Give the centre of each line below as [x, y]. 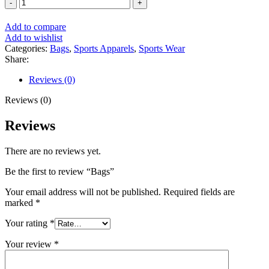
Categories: [26, 48]
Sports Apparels [104, 48]
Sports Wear [162, 48]
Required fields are [199, 192]
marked [20, 202]
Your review [29, 244]
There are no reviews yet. [53, 151]
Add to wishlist [34, 37]
